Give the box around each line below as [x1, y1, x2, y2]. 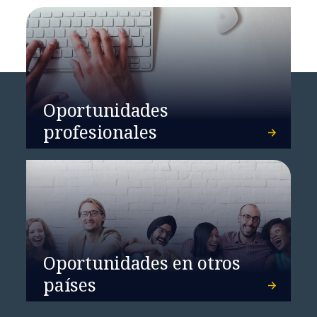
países [43, 272, 96, 296]
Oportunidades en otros [43, 250, 241, 275]
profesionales [43, 119, 157, 144]
